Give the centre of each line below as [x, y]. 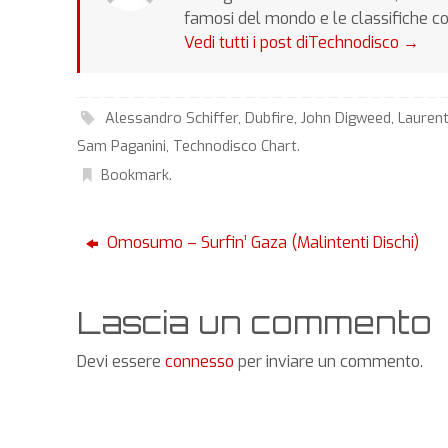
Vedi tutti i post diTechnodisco [293, 42]
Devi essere [121, 362]
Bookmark [135, 176]
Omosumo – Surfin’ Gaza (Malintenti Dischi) [260, 243]
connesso [199, 362]
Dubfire [270, 119]
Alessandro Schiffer [172, 119]
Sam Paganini [121, 147]
